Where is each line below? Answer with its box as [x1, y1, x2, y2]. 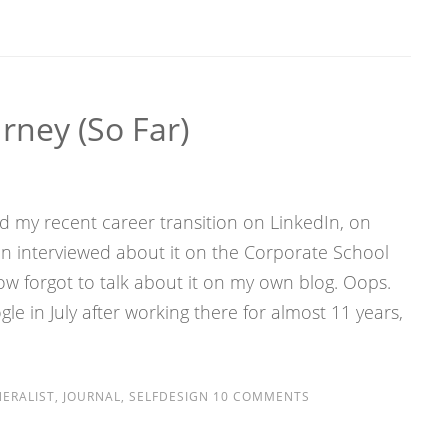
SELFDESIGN [128, 388, 209, 405]
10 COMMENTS [208, 388, 310, 405]
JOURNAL [62, 388, 121, 405]
